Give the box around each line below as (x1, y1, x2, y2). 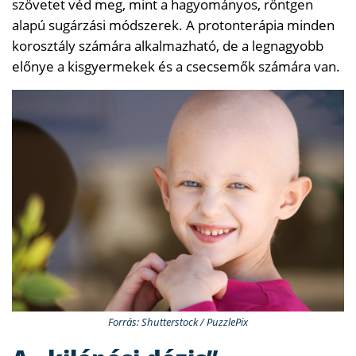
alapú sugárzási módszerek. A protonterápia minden (12, 15, 335, 34)
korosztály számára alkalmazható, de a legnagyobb (12, 36, 323, 55)
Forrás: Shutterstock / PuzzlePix (108, 314, 248, 329)
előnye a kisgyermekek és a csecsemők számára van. (12, 56, 340, 75)
